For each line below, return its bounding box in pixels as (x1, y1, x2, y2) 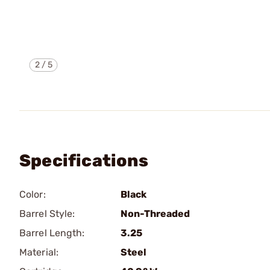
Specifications (19, 151, 148, 171)
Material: (19, 246, 58, 258)
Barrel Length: (19, 227, 85, 239)
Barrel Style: (19, 208, 75, 219)
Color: (19, 189, 46, 200)
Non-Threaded (121, 208, 190, 219)
